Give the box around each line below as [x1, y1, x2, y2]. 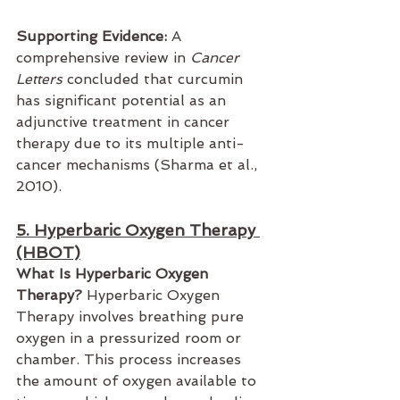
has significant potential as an [16, 92, 230, 110]
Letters [16, 71, 62, 88]
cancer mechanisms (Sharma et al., [16, 156, 262, 174]
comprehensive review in [16, 49, 190, 67]
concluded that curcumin [62, 71, 247, 88]
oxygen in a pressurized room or [16, 329, 246, 347]
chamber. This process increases [16, 351, 246, 369]
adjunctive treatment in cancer [16, 113, 234, 131]
